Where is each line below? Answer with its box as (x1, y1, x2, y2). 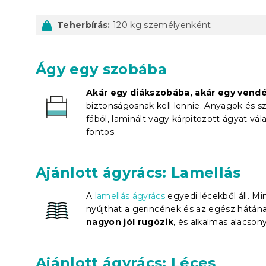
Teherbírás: (57, 19, 110, 30)
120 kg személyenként (110, 19, 211, 30)
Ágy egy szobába (36, 60, 167, 78)
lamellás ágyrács (94, 190, 166, 201)
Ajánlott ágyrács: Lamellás (36, 163, 241, 181)
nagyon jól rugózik (86, 216, 173, 227)
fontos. (86, 126, 116, 137)
